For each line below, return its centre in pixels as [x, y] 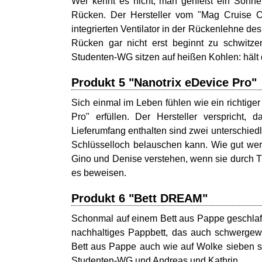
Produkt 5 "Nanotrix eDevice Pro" [164, 82]
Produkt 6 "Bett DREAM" [139, 198]
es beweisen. [99, 173]
